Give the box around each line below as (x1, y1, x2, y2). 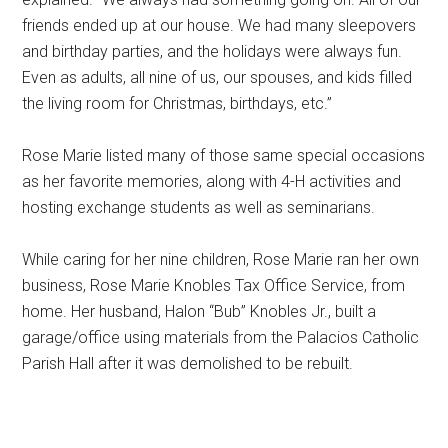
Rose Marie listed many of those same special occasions (22, 146, 426, 166)
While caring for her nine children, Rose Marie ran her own (22, 250, 420, 270)
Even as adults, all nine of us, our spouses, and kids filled (22, 68, 413, 88)
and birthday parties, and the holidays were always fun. (22, 42, 403, 62)
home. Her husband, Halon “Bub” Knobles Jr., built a (22, 302, 377, 322)
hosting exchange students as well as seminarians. (22, 198, 376, 218)
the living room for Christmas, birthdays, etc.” (22, 94, 333, 114)
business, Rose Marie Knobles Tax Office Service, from (22, 276, 406, 296)
